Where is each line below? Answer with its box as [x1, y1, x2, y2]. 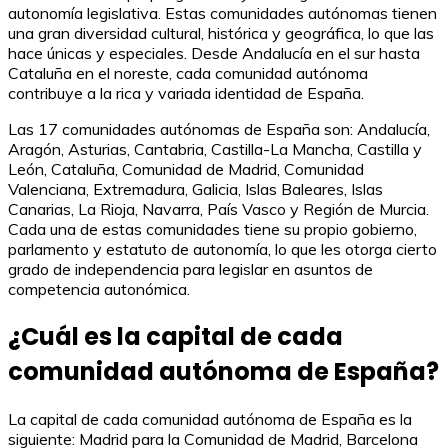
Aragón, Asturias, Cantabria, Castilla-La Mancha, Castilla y [8, 139, 422, 159]
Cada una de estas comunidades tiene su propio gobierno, [8, 219, 417, 239]
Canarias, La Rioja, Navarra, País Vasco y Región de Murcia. [8, 199, 429, 219]
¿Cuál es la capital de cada [8, 319, 343, 353]
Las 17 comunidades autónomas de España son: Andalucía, [8, 119, 430, 139]
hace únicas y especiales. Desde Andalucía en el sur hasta [8, 43, 420, 63]
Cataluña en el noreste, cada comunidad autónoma [8, 63, 368, 83]
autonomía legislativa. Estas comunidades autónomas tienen [8, 3, 437, 23]
